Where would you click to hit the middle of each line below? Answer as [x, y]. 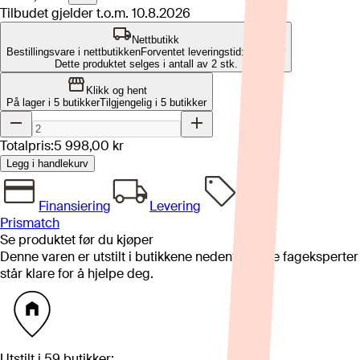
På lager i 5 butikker [53, 102]
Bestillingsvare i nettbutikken [74, 52]
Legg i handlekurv [47, 164]
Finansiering [75, 206]
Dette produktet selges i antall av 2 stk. [146, 64]
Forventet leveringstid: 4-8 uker [213, 52]
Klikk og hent [116, 90]
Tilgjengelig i [130, 102]
